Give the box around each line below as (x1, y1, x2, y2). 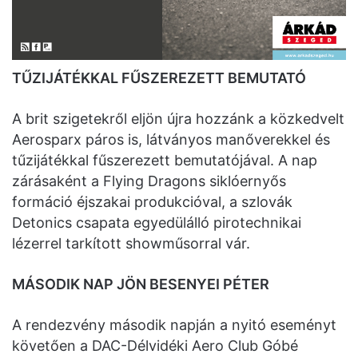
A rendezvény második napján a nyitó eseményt (12, 316, 336, 334)
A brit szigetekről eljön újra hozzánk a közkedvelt (12, 110, 344, 128)
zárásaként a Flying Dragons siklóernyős (12, 173, 286, 190)
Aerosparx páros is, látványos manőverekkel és (12, 131, 330, 149)
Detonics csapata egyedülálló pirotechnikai (12, 214, 301, 232)
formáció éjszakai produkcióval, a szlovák (12, 193, 292, 211)
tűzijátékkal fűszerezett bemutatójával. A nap (12, 152, 317, 169)
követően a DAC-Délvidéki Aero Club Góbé (12, 337, 298, 355)
